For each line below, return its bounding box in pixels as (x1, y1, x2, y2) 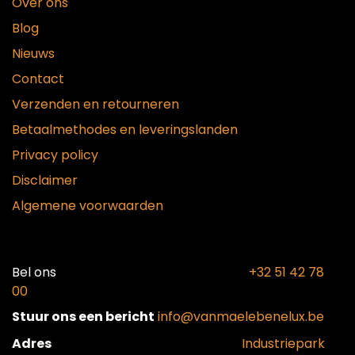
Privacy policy (12, 145, 98, 164)
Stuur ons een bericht (12, 307, 155, 326)
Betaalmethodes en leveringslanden (12, 120, 238, 139)
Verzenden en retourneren (12, 94, 179, 113)
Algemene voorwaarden (12, 196, 163, 215)
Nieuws (12, 44, 55, 63)
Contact (12, 69, 64, 88)
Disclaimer (12, 170, 78, 189)
